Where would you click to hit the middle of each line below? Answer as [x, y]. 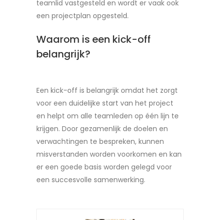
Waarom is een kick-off [94, 39]
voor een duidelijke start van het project [105, 103]
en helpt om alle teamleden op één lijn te [108, 116]
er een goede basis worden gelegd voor [104, 167]
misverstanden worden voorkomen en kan [109, 154]
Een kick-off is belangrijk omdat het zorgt [107, 90]
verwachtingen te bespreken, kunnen [100, 141]
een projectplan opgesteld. [82, 16]
